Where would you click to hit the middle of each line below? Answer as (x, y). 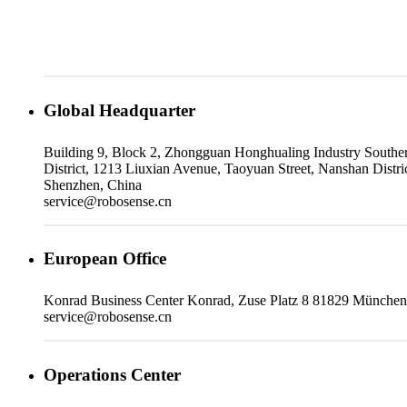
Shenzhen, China (93, 184)
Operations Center (112, 374)
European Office (105, 259)
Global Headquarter (119, 110)
